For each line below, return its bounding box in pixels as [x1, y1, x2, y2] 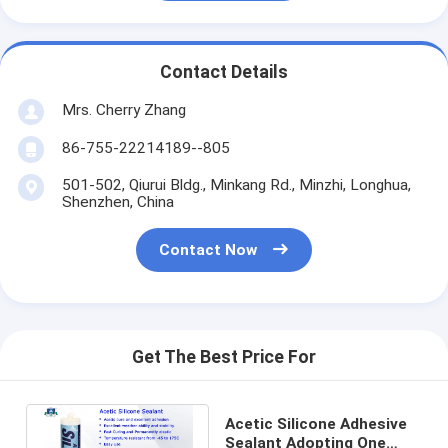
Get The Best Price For [132, 347, 316, 368]
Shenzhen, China [61, 192, 174, 211]
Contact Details [160, 62, 288, 83]
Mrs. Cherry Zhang [61, 100, 186, 119]
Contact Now [159, 241, 258, 260]
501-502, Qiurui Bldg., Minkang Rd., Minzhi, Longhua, [61, 175, 411, 194]
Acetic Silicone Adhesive [224, 414, 407, 433]
